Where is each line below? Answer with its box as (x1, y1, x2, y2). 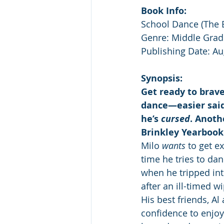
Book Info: (141, 4, 186, 17)
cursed (161, 112, 190, 125)
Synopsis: (141, 72, 182, 85)
